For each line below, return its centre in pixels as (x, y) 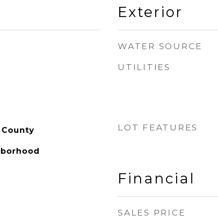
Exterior (150, 12)
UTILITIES (144, 67)
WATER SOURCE (160, 46)
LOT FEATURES (158, 127)
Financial (156, 178)
